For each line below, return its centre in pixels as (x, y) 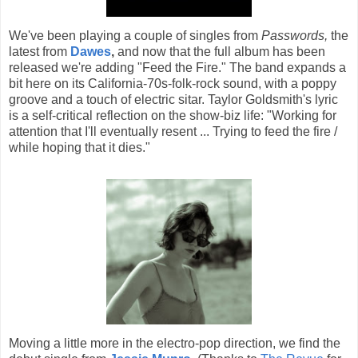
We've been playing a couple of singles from (135, 35)
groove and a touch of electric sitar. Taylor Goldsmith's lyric (173, 99)
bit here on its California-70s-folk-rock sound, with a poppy (173, 83)
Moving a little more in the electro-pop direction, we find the (175, 343)
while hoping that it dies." (80, 147)
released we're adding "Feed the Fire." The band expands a (177, 67)
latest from (40, 51)
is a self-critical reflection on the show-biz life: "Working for (173, 115)
